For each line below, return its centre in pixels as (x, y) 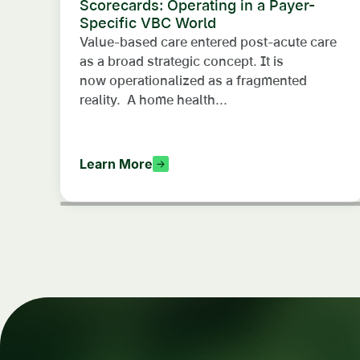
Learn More (116, 164)
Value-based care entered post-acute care (208, 42)
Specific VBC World (150, 23)
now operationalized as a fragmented (193, 81)
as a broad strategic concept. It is (182, 61)
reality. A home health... (153, 100)
